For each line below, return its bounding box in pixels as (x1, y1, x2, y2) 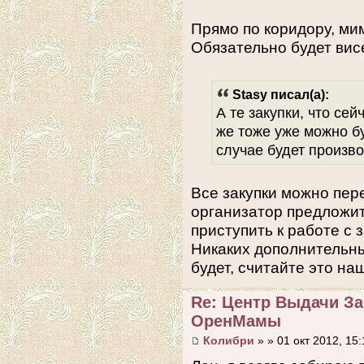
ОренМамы (191, 312, 281, 331)
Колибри (203, 334, 254, 347)
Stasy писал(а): (232, 87, 329, 102)
